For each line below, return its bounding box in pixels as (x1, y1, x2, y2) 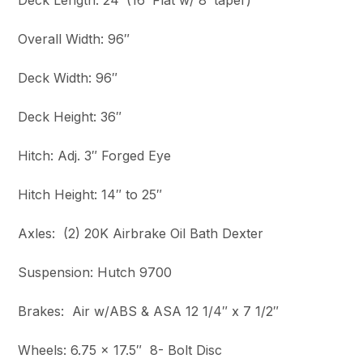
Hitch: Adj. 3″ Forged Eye (18, 147, 172, 164)
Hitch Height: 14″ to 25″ (18, 186, 163, 203)
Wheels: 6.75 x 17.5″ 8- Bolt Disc (18, 342, 223, 359)
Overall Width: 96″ (18, 31, 130, 48)
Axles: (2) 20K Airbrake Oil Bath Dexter (18, 225, 264, 242)
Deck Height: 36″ (18, 109, 122, 126)
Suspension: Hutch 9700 (18, 264, 173, 281)
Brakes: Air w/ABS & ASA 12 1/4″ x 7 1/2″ (18, 303, 280, 320)
